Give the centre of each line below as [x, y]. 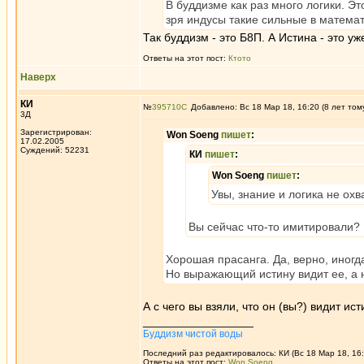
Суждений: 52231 [55, 150]
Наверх [38, 77]
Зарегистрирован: [56, 132]
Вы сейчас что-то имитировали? [274, 227]
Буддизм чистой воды [193, 334]
